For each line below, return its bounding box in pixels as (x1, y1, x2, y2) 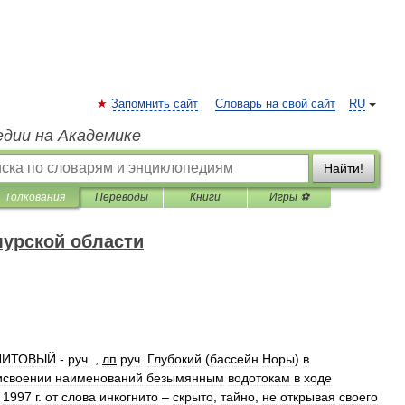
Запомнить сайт (111, 98, 198, 110)
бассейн (210, 352, 259, 366)
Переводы (94, 191, 148, 203)
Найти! (324, 161, 363, 175)
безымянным (146, 371, 224, 385)
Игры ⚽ (269, 191, 309, 203)
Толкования (5, 191, 65, 203)
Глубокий (147, 352, 202, 366)
